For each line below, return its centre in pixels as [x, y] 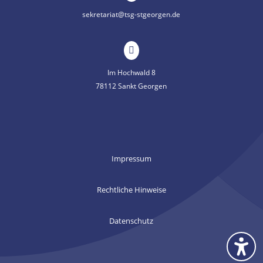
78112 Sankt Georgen [131, 86]
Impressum [131, 159]
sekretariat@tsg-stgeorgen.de [131, 14]
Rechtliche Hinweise [131, 190]
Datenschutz [131, 221]
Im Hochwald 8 [131, 73]
